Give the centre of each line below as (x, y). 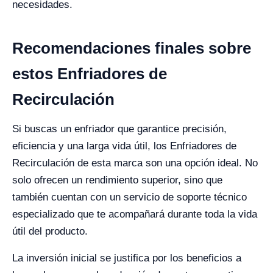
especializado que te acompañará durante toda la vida (135, 214)
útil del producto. (50, 231)
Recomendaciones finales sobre (132, 48)
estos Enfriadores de (90, 74)
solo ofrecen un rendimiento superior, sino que (117, 180)
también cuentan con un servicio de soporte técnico (129, 197)
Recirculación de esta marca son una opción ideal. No (135, 163)
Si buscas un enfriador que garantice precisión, (119, 129)
